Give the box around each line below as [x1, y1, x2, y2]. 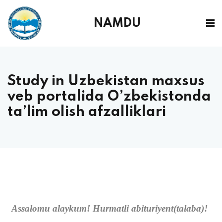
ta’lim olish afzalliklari [7, 105, 166, 119]
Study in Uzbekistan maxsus [7, 74, 205, 89]
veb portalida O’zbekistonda [7, 90, 211, 104]
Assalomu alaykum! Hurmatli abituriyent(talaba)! [11, 203, 208, 214]
